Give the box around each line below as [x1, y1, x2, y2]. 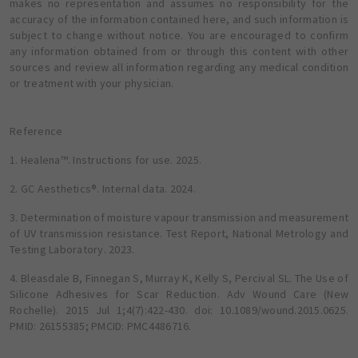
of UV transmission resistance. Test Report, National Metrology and [10, 226, 348, 241]
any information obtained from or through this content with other [10, 44, 348, 59]
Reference [10, 124, 63, 139]
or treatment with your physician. [10, 76, 174, 91]
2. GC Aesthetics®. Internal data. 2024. [10, 181, 196, 197]
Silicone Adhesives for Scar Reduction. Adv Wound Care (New [10, 287, 348, 302]
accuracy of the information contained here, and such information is [10, 12, 348, 27]
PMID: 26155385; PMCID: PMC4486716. [10, 319, 192, 334]
